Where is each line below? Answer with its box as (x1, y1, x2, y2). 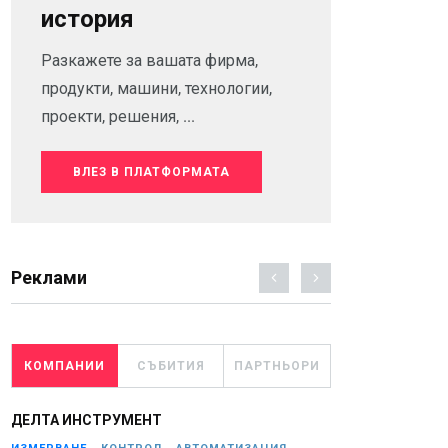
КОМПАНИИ (24, 359, 105, 373)
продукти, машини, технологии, (41, 79, 272, 98)
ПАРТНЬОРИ (234, 359, 320, 373)
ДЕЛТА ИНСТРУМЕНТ (11, 412, 162, 428)
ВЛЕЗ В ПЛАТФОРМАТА (73, 165, 230, 179)
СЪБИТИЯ (136, 359, 205, 373)
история (41, 5, 134, 33)
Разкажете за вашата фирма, (41, 51, 258, 70)
